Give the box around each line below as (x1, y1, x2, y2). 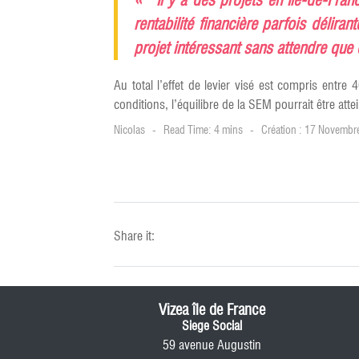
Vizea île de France (158, 301, 265, 318)
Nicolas (114, 123, 145, 136)
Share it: (114, 228, 155, 244)
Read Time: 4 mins (163, 123, 243, 136)
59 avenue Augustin (162, 337, 261, 353)
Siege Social (181, 318, 242, 333)
